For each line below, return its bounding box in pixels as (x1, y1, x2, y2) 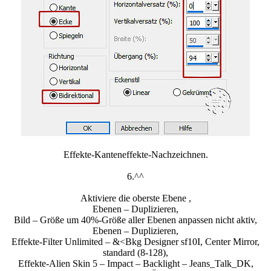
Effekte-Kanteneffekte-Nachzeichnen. (63, 149, 208, 160)
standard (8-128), (103, 247, 168, 258)
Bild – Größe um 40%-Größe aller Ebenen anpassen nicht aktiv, (14, 215, 257, 226)
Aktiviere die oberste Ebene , (80, 193, 191, 204)
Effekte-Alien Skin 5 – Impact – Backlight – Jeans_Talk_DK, (18, 258, 253, 269)
